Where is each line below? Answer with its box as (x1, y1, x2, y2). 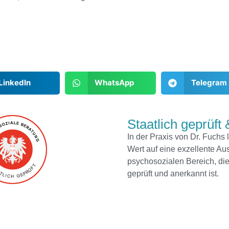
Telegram (191, 78, 227, 88)
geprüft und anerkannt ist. (127, 169, 219, 178)
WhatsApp (95, 78, 134, 88)
